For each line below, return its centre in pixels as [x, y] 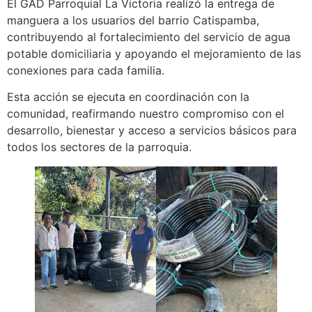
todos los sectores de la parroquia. [99, 147]
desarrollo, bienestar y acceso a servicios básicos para [152, 131]
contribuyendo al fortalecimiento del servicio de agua [149, 37]
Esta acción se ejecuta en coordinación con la [128, 97]
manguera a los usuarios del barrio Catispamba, [133, 20]
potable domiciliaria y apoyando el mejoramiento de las [154, 54]
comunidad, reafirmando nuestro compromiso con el [146, 114]
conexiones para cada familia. [86, 70]
